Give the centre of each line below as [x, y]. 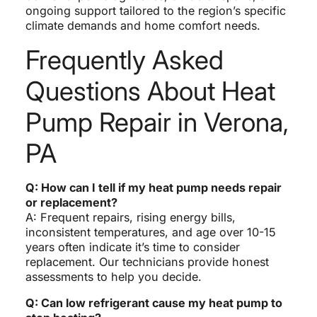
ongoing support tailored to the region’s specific [155, 10]
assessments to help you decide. [113, 276]
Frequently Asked [124, 59]
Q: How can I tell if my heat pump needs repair [153, 187]
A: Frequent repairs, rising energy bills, [130, 217]
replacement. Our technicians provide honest [147, 261]
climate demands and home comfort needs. [143, 25]
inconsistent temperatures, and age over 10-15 [150, 232]
